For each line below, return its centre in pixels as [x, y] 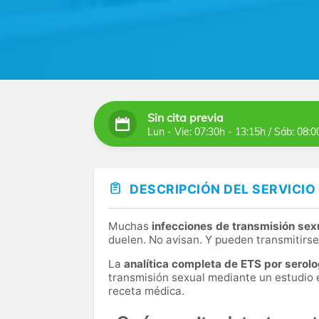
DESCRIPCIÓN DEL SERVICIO [223, 189]
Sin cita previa [185, 117]
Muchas [130, 226]
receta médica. [146, 291]
